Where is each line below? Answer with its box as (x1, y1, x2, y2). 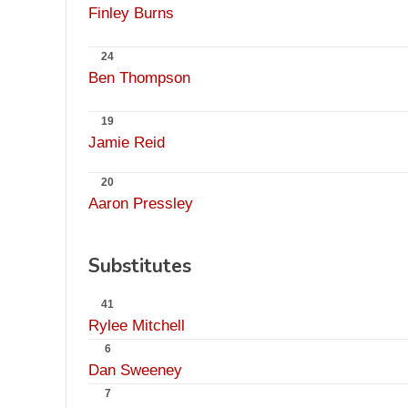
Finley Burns (88, 5, 174, 22)
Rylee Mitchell (88, 317, 185, 334)
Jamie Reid (88, 134, 165, 151)
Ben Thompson (88, 69, 190, 87)
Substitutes (88, 253, 191, 279)
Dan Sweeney (88, 362, 182, 379)
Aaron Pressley (88, 195, 193, 212)
